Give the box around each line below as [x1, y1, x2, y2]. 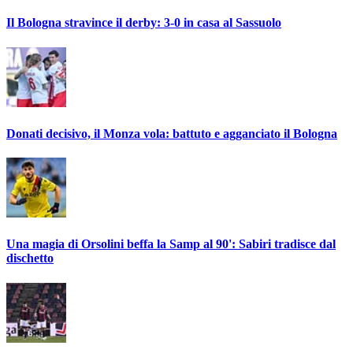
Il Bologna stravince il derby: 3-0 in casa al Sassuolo [6, 16, 281, 30]
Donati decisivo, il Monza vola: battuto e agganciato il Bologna [6, 126, 337, 140]
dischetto [6, 251, 54, 266]
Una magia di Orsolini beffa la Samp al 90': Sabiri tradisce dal [6, 237, 336, 251]
